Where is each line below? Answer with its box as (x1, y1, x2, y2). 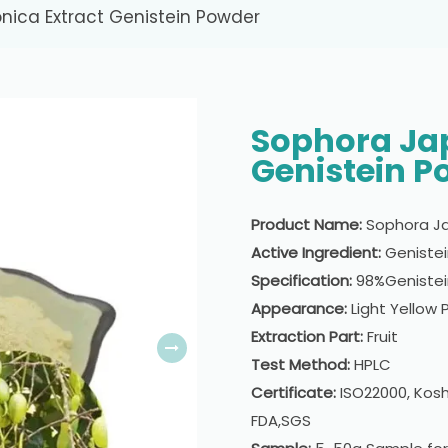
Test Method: (251, 353, 354, 375)
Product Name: (251, 213, 366, 235)
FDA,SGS (251, 409, 311, 431)
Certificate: (251, 381, 340, 403)
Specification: (251, 269, 356, 291)
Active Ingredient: (251, 241, 385, 263)
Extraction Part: (251, 325, 367, 347)
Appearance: (251, 297, 351, 319)
